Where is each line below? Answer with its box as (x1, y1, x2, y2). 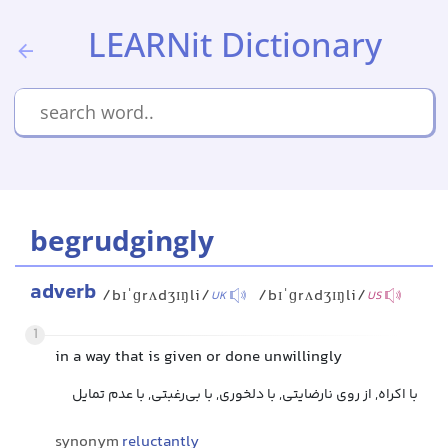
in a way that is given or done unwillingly (55, 345, 342, 370)
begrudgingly (30, 221, 214, 259)
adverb (30, 276, 96, 310)
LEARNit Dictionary (88, 22, 382, 67)
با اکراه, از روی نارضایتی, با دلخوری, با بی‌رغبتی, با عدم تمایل (72, 384, 418, 406)
